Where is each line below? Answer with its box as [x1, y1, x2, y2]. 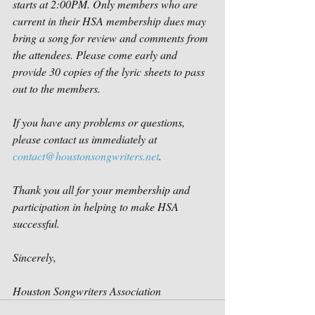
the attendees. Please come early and [13, 47, 180, 62]
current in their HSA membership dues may [13, 13, 209, 28]
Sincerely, [13, 250, 56, 264]
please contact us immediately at [13, 131, 160, 146]
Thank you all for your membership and [13, 182, 193, 197]
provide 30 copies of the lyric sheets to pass [13, 64, 207, 79]
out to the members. [13, 81, 103, 96]
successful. [13, 216, 63, 231]
